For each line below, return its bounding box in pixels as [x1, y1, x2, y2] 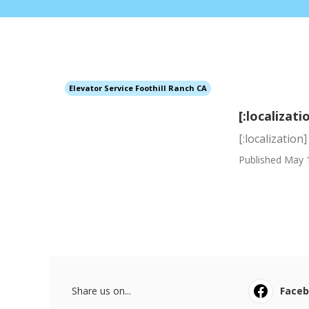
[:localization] [239, 130, 307, 146]
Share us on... [72, 284, 131, 297]
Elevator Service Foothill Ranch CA [69, 83, 207, 93]
